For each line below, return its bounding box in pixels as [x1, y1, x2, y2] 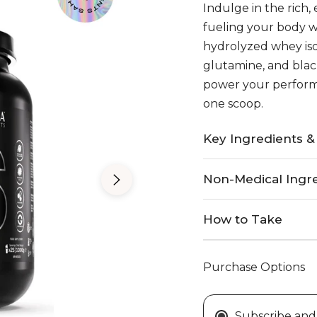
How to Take [203, 212, 282, 226]
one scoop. [203, 97, 263, 110]
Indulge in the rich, [203, 1, 311, 15]
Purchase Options [203, 260, 305, 274]
